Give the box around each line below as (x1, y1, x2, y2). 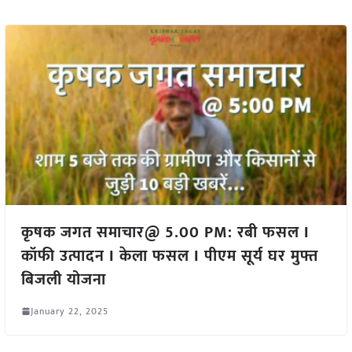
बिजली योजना (20, 266, 106, 293)
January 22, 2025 (30, 302, 108, 319)
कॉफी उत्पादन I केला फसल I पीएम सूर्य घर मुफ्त (20, 242, 318, 269)
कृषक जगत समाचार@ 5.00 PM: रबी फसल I (20, 218, 310, 246)
